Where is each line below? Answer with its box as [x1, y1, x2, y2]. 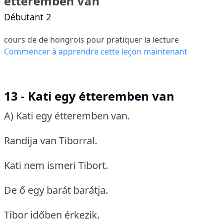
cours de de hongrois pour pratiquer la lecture [4, 34, 179, 46]
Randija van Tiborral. [4, 134, 97, 148]
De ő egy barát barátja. [4, 183, 108, 197]
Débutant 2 [4, 11, 51, 23]
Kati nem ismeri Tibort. [4, 159, 108, 172]
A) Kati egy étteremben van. [4, 109, 130, 123]
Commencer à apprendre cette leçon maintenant [4, 46, 187, 57]
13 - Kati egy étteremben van [4, 88, 174, 105]
